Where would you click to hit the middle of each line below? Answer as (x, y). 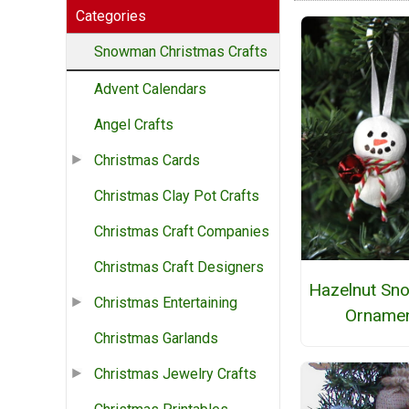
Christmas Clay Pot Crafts (177, 196)
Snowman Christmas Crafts (181, 52)
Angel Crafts (134, 125)
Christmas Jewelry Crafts (175, 374)
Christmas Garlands (156, 339)
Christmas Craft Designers (179, 267)
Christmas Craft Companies (182, 232)
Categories (111, 16)
